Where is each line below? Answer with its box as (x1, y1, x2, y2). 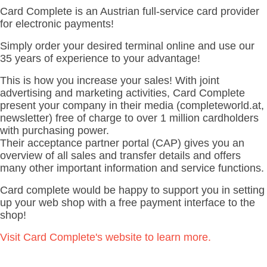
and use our (198, 40, 254, 52)
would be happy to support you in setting (73, 184, 265, 197)
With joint (175, 74, 219, 87)
